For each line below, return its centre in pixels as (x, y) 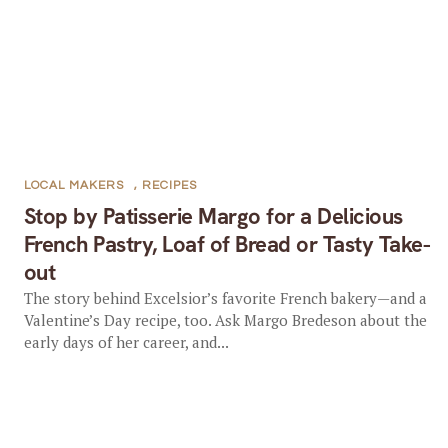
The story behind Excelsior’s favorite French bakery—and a (225, 298)
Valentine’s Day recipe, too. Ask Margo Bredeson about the (225, 320)
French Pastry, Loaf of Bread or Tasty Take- (227, 244)
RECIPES (169, 185)
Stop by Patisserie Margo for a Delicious (213, 216)
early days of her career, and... (126, 342)
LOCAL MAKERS (73, 185)
